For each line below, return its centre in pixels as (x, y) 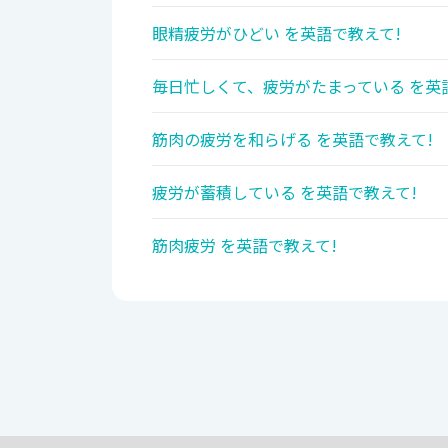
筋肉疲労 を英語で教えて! (244, 245)
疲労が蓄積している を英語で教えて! (284, 192)
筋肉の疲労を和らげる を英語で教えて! (292, 139)
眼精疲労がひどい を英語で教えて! (276, 33)
